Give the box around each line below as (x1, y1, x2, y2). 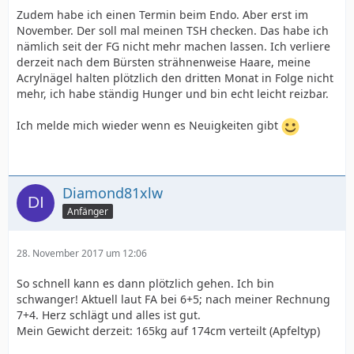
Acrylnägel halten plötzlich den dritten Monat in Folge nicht (17, 70, 333, 85)
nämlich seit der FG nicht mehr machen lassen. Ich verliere (17, 38, 330, 54)
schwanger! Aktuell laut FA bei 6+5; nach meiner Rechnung (17, 291, 330, 307)
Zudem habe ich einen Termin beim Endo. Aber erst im (17, 6, 308, 22)
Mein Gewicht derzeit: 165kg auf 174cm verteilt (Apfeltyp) (17, 322, 320, 338)
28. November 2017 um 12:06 (17, 246, 147, 260)
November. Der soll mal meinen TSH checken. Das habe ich (17, 22, 329, 38)
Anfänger (67, 204, 108, 218)
